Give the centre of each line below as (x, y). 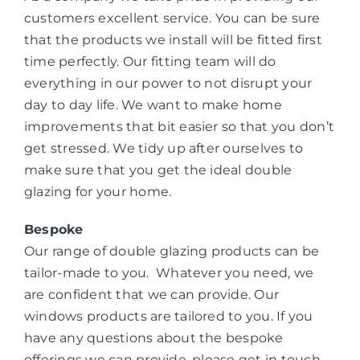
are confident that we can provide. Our (151, 295)
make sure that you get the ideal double (158, 170)
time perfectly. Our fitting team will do (150, 62)
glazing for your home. (98, 192)
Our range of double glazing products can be (172, 252)
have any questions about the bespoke (153, 338)
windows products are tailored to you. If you (168, 317)
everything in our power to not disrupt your (168, 84)
